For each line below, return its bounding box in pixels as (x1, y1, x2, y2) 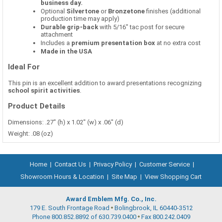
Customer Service (139, 160, 190, 168)
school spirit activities (8, 86, 80, 94)
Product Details (8, 101, 65, 111)
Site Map (111, 172, 137, 180)
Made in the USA (41, 48, 92, 55)
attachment (41, 31, 73, 39)
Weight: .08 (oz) (8, 129, 53, 137)
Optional (41, 7, 66, 15)
